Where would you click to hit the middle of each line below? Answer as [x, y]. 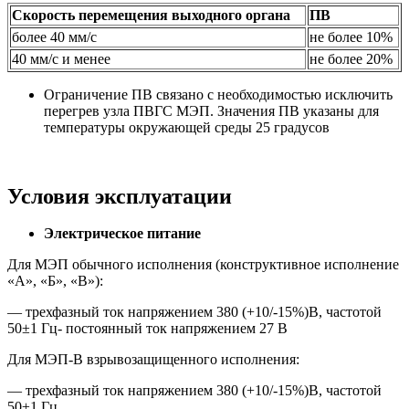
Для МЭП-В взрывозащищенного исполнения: [153, 360]
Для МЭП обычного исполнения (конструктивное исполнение [203, 265]
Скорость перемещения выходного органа [151, 15]
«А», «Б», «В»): [55, 281]
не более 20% [351, 58]
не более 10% [351, 37]
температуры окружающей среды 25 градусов [187, 127]
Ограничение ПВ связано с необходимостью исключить [218, 94]
